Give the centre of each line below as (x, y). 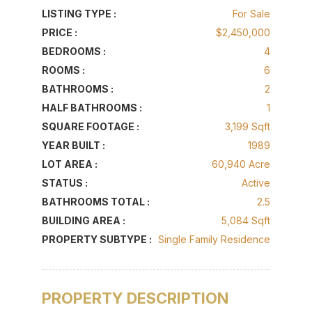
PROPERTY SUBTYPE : (96, 239)
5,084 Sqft (246, 220)
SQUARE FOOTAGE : (90, 126)
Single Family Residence (214, 239)
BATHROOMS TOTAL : (95, 202)
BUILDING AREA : (83, 220)
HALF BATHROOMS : (92, 108)
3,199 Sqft (248, 126)
